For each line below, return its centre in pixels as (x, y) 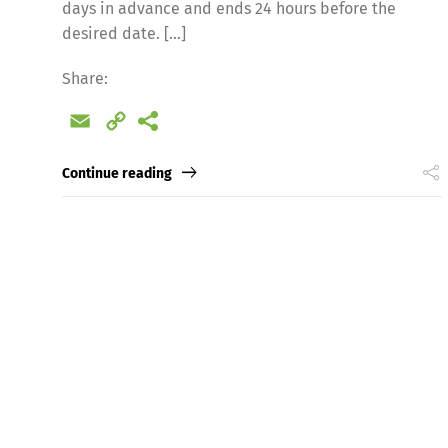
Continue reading (117, 174)
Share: (85, 78)
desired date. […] (124, 33)
